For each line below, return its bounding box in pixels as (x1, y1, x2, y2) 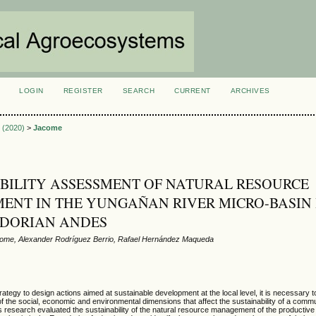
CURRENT (174, 87, 211, 95)
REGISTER (63, 87, 103, 95)
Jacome (33, 123, 63, 133)
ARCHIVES (230, 87, 270, 95)
